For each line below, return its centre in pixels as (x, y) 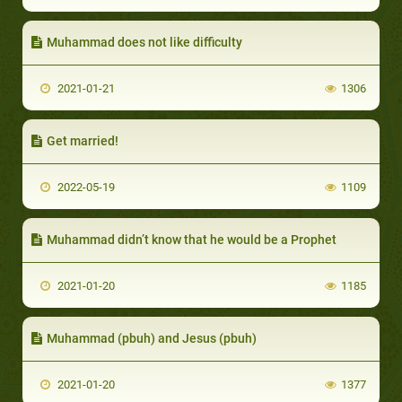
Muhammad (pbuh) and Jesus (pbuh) (152, 338)
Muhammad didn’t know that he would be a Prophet (192, 239)
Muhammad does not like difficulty (144, 42)
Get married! (83, 140)
